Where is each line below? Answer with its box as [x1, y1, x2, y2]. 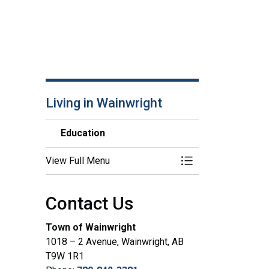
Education [61, 127, 105, 139]
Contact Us [46, 192, 133, 214]
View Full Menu [46, 154, 110, 166]
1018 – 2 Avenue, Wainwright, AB [46, 235, 184, 247]
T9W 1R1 [46, 250, 84, 262]
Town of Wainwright [46, 221, 136, 233]
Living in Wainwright [46, 95, 162, 110]
